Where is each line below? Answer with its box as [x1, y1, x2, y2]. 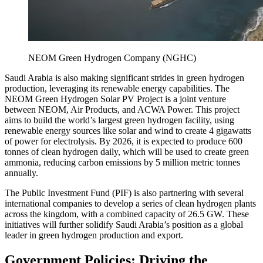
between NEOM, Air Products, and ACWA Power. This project [5, 104, 240, 115]
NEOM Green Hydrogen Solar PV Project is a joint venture [5, 94, 226, 104]
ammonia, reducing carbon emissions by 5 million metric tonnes [5, 157, 240, 168]
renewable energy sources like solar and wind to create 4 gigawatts [5, 126, 251, 136]
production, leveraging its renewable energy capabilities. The [5, 83, 230, 94]
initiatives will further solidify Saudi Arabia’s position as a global [5, 220, 243, 230]
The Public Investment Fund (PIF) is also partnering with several [5, 188, 244, 198]
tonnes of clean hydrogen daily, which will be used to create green [5, 147, 249, 157]
